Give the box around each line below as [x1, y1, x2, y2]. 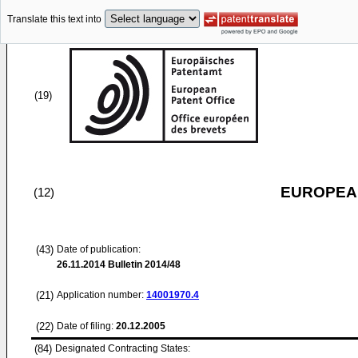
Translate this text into [7, 14, 101, 26]
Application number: [57, 289, 146, 300]
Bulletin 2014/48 [105, 259, 181, 270]
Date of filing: [57, 320, 113, 332]
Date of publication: [57, 244, 141, 255]
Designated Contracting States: [55, 343, 190, 354]
